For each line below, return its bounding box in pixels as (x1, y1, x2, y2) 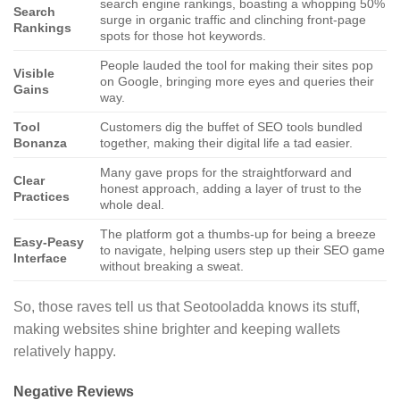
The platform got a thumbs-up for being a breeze (100, 226, 377, 241)
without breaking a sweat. (100, 258, 245, 273)
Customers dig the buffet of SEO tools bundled (100, 119, 363, 134)
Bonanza (13, 135, 67, 150)
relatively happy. (13, 343, 116, 359)
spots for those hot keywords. (100, 28, 267, 43)
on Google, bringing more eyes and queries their (100, 73, 375, 88)
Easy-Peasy (13, 234, 84, 249)
